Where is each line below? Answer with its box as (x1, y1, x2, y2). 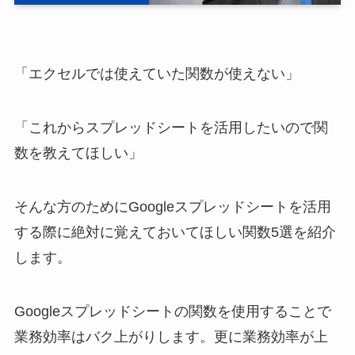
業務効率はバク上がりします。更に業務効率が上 (13, 328, 328, 345)
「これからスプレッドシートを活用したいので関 (13, 120, 328, 136)
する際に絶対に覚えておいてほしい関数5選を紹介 (13, 224, 336, 241)
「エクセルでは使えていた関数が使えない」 (13, 66, 300, 82)
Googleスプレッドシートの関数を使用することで (13, 303, 331, 319)
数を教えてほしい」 (13, 145, 143, 162)
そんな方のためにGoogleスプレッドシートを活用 (13, 199, 331, 216)
